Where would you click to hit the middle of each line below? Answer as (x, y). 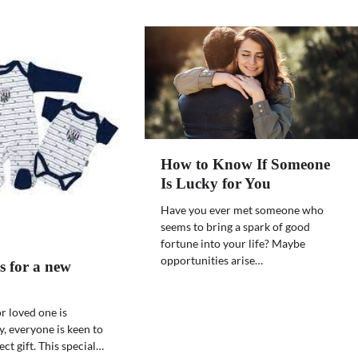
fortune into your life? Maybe (233, 244)
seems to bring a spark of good (236, 227)
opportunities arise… (212, 261)
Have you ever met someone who (243, 210)
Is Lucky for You (216, 184)
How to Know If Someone (246, 165)
